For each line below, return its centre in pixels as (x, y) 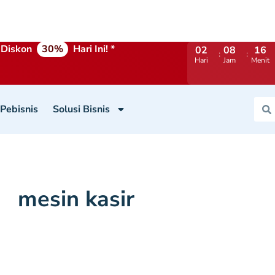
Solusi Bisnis (81, 109)
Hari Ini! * (95, 49)
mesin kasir (76, 199)
